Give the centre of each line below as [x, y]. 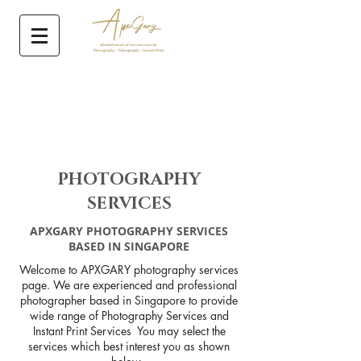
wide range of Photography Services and [129, 315]
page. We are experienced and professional [129, 285]
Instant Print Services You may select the [129, 331]
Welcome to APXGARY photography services [129, 270]
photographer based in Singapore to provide [129, 300]
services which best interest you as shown [129, 346]
